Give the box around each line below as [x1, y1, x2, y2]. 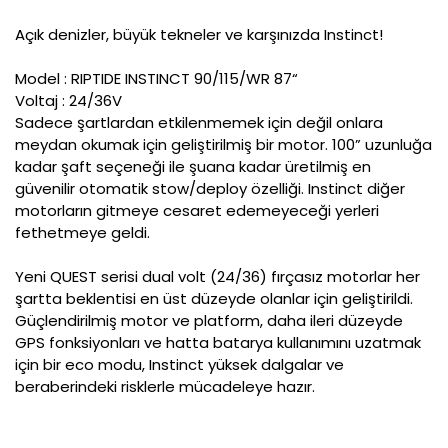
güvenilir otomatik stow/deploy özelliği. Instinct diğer [15, 178, 405, 200]
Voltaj [15, 90, 58, 112]
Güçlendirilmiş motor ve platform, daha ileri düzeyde [15, 310, 403, 332]
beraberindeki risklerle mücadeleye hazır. [15, 376, 315, 398]
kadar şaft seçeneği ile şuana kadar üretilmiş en [15, 156, 371, 178]
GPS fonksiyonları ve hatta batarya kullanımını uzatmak [15, 332, 421, 354]
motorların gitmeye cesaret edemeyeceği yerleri [15, 200, 379, 222]
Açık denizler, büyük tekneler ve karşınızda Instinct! [15, 24, 383, 46]
